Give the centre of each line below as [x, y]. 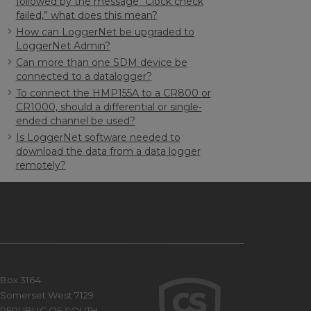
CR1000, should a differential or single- [109, 107]
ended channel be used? [75, 121]
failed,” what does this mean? [86, 15]
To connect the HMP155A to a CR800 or [113, 93]
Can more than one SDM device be [101, 62]
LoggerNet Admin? [63, 46]
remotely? [41, 165]
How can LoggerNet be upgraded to [105, 32]
